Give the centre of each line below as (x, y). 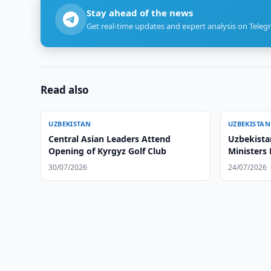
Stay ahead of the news (140, 13)
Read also (65, 90)
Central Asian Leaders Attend (110, 139)
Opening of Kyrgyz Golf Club (108, 151)
